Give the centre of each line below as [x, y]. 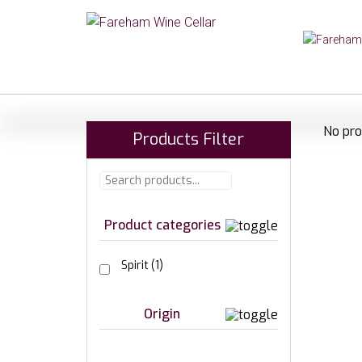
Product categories [162, 225]
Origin [162, 314]
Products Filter [189, 139]
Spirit [135, 265]
